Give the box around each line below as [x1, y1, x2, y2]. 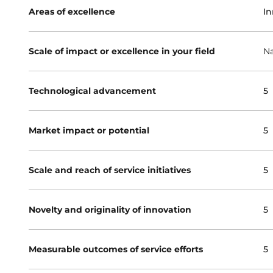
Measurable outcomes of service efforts [28, 244, 203, 255]
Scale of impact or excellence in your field [28, 46, 215, 57]
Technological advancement [28, 85, 156, 97]
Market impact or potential [28, 125, 149, 136]
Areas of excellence [28, 6, 115, 18]
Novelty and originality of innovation [28, 204, 191, 216]
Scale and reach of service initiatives [28, 165, 191, 176]
